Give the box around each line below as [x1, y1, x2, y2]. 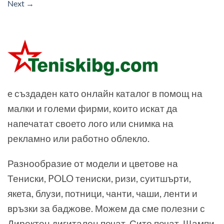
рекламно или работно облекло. [7, 132, 149, 144]
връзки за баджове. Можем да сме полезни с [7, 202, 205, 214]
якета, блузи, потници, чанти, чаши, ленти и [7, 187, 197, 199]
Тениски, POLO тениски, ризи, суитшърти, [7, 172, 191, 184]
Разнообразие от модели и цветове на [7, 157, 178, 169]
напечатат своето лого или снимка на [7, 117, 173, 129]
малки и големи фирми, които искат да [7, 102, 177, 114]
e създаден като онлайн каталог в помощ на [7, 87, 202, 99]
